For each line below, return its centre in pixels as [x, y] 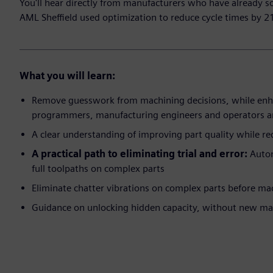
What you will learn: [67, 76]
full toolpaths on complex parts [98, 169]
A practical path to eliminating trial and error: [140, 154]
